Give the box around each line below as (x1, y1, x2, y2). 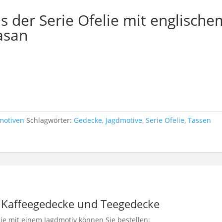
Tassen (188, 115, 212, 125)
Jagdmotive (106, 115, 143, 125)
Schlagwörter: (26, 115, 74, 125)
